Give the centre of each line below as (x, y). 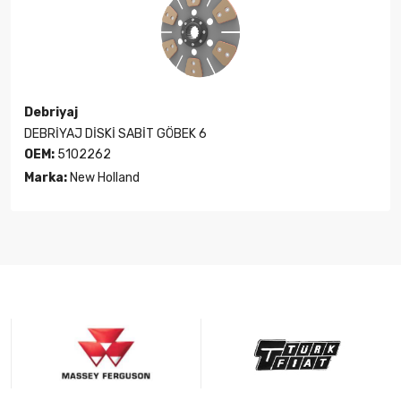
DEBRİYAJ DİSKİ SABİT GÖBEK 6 (115, 134)
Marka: (46, 178)
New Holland (103, 178)
